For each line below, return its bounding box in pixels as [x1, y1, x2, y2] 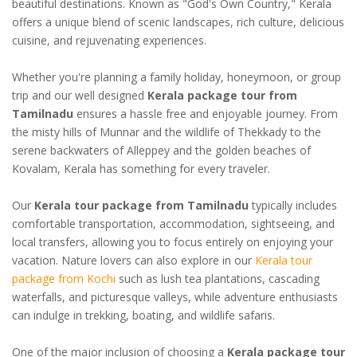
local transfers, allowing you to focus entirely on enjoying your [12, 233, 333, 249]
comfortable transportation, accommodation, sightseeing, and [12, 215, 335, 231]
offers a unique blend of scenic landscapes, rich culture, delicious [12, 14, 344, 29]
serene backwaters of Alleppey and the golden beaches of [12, 142, 311, 158]
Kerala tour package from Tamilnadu [34, 197, 249, 213]
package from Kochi [12, 270, 116, 286]
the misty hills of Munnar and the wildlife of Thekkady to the [12, 124, 321, 139]
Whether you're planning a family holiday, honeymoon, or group [12, 69, 341, 84]
